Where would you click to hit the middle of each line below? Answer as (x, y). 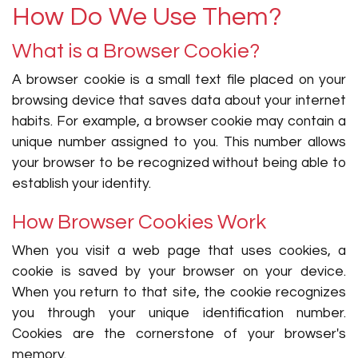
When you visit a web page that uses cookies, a (179, 251)
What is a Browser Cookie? (136, 51)
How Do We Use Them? (147, 17)
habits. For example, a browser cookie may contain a (179, 121)
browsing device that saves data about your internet (179, 101)
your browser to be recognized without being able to (179, 163)
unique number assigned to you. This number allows (179, 142)
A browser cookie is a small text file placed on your (179, 80)
